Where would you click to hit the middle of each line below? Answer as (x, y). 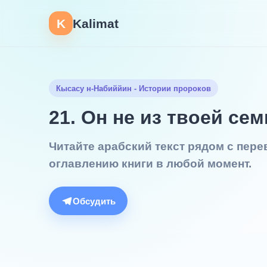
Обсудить (94, 201)
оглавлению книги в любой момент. (150, 164)
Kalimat (96, 23)
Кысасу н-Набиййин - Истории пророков (133, 88)
